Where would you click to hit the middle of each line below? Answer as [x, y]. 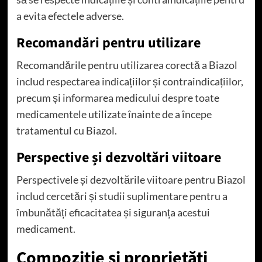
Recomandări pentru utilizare [108, 43]
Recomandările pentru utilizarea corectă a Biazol [127, 65]
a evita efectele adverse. [70, 15]
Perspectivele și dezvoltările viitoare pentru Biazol [131, 179]
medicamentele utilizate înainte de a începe [114, 114]
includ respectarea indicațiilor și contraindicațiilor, [130, 81]
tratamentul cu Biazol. [66, 130]
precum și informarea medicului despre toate [118, 97]
